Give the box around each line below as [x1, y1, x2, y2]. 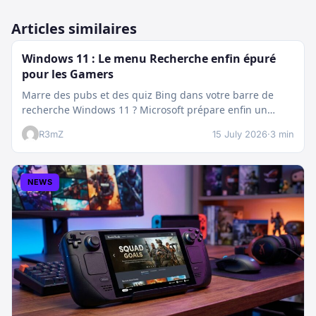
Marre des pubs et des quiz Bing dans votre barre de [22, 87, 274, 102]
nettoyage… [22, 117, 77, 131]
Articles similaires [11, 18, 137, 38]
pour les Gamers [22, 66, 114, 82]
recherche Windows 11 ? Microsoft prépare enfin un [22, 102, 267, 116]
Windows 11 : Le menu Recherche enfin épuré [22, 50, 276, 66]
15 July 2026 [212, 128, 267, 140]
